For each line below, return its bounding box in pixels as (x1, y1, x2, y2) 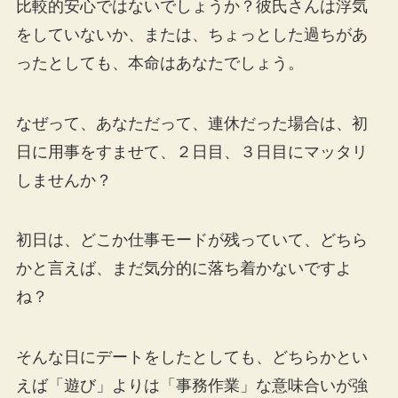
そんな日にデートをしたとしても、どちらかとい (15, 348, 368, 367)
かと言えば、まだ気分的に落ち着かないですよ (15, 259, 352, 278)
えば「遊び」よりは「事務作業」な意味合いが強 (15, 377, 368, 395)
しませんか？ (15, 171, 112, 189)
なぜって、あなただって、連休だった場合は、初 (15, 114, 368, 132)
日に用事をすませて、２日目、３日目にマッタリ (15, 142, 368, 161)
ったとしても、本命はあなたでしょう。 (15, 53, 304, 72)
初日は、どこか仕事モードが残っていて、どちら (15, 231, 368, 250)
